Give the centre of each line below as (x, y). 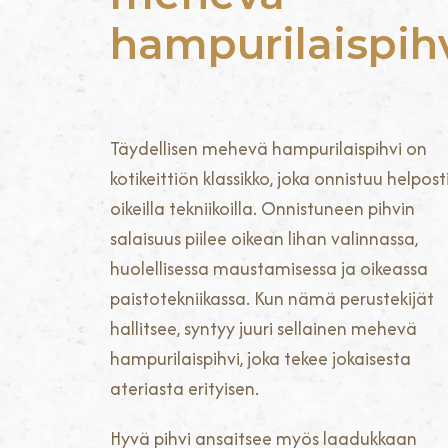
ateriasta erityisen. (184, 388)
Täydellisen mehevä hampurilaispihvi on (268, 148)
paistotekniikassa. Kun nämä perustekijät (272, 298)
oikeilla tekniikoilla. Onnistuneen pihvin (262, 208)
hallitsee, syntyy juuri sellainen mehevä (263, 328)
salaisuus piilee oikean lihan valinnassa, (264, 238)
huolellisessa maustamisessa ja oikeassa (269, 268)
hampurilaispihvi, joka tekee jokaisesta (260, 358)
